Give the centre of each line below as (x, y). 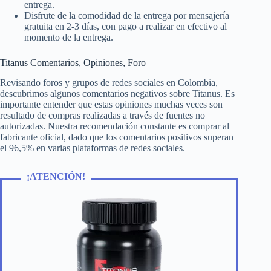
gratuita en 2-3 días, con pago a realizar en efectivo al (126, 26)
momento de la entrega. (69, 37)
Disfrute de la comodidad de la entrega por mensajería (127, 15)
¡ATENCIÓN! (56, 176)
